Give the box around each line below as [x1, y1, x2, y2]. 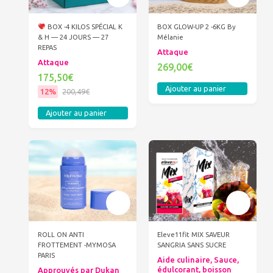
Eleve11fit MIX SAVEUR [157, 230, 230, 238]
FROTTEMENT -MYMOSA [37, 241, 116, 249]
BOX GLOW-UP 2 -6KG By [157, 23, 236, 31]
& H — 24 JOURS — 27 [37, 34, 108, 41]
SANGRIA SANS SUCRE [157, 241, 227, 249]
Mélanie [157, 34, 184, 41]
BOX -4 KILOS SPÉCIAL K [45, 23, 122, 31]
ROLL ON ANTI [37, 230, 84, 238]
